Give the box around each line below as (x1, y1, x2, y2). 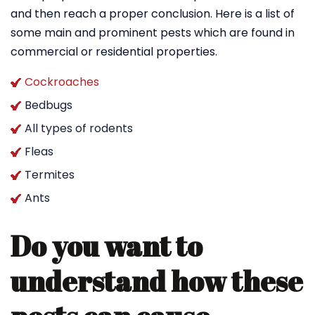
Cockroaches (25, 74, 99, 90)
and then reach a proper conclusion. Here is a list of (11, 6, 295, 22)
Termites (25, 167, 75, 183)
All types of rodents (25, 120, 133, 136)
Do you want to (11, 227, 202, 265)
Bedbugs (25, 97, 72, 113)
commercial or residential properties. (11, 44, 217, 60)
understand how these (11, 262, 303, 300)
